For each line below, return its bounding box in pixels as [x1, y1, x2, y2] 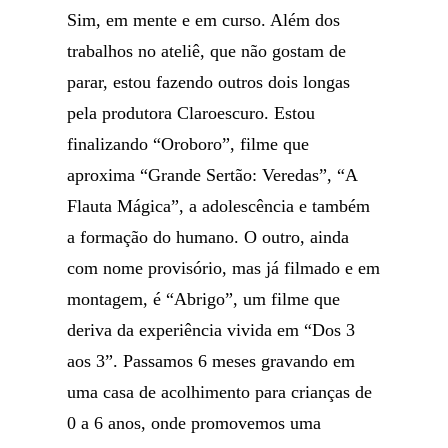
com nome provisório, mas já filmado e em [67, 258, 381, 278]
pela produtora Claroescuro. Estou [67, 103, 316, 123]
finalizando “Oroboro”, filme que [67, 134, 310, 154]
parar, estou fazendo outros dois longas [67, 72, 351, 92]
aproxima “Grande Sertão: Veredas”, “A [67, 165, 358, 185]
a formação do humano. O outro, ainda [67, 227, 350, 247]
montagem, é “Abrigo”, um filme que [67, 289, 341, 309]
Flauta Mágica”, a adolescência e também [67, 196, 371, 216]
